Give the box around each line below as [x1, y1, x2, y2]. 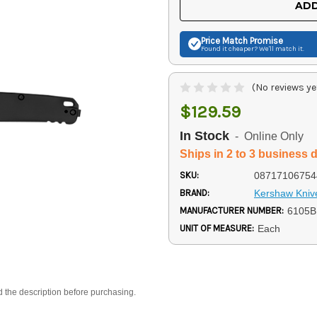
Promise [248, 35, 283, 46]
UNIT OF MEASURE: [180, 222, 254, 234]
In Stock [180, 128, 229, 143]
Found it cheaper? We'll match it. [201, 44, 304, 53]
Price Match [201, 35, 248, 46]
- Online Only [229, 130, 304, 143]
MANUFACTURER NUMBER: [180, 204, 284, 216]
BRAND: [180, 187, 209, 198]
